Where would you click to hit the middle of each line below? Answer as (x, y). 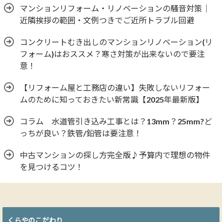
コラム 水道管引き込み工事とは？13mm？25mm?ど (116, 121)
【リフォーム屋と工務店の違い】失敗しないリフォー (115, 88)
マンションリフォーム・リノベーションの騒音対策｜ (115, 8)
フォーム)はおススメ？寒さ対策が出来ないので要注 (112, 54)
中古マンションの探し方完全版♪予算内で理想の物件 (115, 155)
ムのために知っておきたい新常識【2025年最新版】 (112, 100)
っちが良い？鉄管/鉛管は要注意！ (81, 133)
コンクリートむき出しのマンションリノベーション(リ (116, 42)
